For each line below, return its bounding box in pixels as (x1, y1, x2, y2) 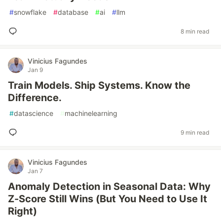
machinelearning (65, 109, 117, 117)
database (58, 8, 88, 16)
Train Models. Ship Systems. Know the (8, 79, 190, 91)
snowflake (14, 8, 46, 16)
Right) (8, 205, 37, 217)
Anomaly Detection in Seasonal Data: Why (8, 181, 211, 192)
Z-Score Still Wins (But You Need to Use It (8, 193, 207, 205)
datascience (14, 109, 53, 117)
